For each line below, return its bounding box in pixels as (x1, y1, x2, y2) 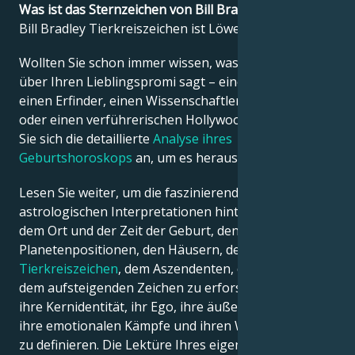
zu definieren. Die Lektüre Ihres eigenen (19, 335, 258, 353)
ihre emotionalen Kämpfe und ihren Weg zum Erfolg (19, 316, 330, 334)
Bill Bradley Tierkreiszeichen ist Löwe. (19, 20, 242, 38)
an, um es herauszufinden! (132, 149, 292, 167)
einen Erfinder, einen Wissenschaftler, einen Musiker (19, 92, 333, 110)
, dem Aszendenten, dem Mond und (118, 259, 326, 277)
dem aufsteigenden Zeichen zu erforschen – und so (19, 278, 324, 296)
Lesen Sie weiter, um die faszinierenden (19, 183, 254, 201)
